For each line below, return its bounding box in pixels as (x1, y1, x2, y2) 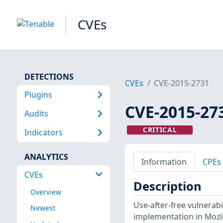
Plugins (24, 89, 52, 100)
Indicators (24, 127, 63, 138)
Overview (30, 187, 61, 197)
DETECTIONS (24, 71, 74, 82)
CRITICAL (142, 125, 177, 135)
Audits (24, 108, 48, 119)
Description (133, 178, 202, 195)
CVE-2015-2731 (154, 78, 210, 89)
